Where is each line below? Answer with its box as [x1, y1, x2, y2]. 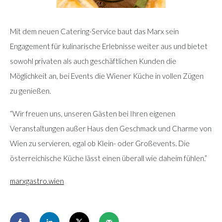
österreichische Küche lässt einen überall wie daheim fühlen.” [10, 153, 207, 163]
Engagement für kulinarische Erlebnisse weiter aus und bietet [10, 41, 208, 51]
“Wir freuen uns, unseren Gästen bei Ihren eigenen [10, 109, 175, 118]
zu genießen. [10, 86, 51, 95]
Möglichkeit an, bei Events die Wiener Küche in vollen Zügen [10, 71, 204, 80]
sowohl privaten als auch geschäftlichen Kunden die [10, 56, 176, 65]
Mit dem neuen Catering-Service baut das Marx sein [10, 26, 179, 36]
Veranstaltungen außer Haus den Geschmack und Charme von [10, 123, 212, 133]
